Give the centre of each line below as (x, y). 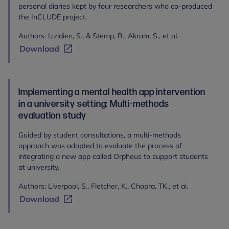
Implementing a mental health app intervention (112, 92)
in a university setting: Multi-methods (94, 104)
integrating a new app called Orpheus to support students (113, 156)
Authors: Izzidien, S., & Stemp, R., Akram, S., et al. (98, 36)
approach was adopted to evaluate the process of (100, 146)
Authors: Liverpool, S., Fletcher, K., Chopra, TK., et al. (103, 186)
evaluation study (52, 116)
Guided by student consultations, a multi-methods (100, 135)
